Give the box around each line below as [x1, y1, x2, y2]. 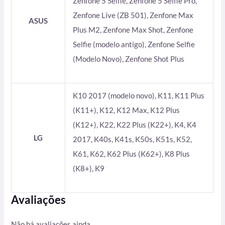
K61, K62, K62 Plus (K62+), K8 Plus [73, 150, 190, 158]
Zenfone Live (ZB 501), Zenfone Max [73, 11, 194, 20]
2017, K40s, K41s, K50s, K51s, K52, [73, 135, 192, 144]
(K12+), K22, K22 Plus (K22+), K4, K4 [73, 121, 197, 129]
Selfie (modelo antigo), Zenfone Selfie [73, 40, 195, 49]
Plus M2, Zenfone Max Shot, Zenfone [73, 26, 194, 34]
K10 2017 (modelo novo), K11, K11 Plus [73, 91, 205, 100]
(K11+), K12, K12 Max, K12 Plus [73, 106, 180, 115]
